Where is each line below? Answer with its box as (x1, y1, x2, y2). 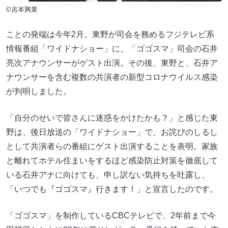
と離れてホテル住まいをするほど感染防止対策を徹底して (6, 156, 218, 165)
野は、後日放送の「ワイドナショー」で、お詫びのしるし (6, 128, 218, 137)
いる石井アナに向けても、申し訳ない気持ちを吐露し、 (6, 170, 210, 180)
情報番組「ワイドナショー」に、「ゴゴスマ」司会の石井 (6, 44, 218, 53)
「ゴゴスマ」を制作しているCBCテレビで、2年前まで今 (6, 211, 216, 220)
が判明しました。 (6, 87, 71, 96)
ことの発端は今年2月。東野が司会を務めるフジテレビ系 (6, 30, 214, 39)
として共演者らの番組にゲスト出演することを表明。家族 (6, 142, 218, 151)
